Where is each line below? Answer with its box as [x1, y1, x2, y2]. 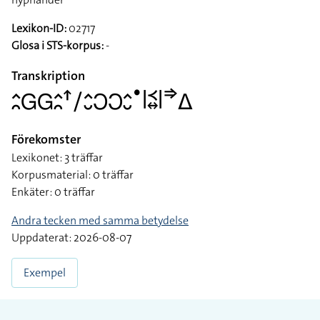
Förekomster [11, 131, 81, 148]
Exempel [24, 265, 66, 280]
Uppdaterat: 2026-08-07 [11, 230, 131, 245]
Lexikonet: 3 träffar [11, 150, 103, 165]
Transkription [11, 67, 85, 84]
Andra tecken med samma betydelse [11, 213, 189, 228]
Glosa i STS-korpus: [11, 38, 104, 53]
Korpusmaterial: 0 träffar [11, 167, 134, 182]
